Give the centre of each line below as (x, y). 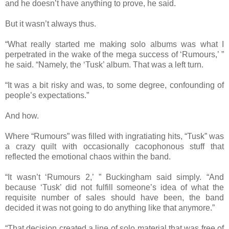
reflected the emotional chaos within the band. (88, 156)
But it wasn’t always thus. (51, 24)
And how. (22, 116)
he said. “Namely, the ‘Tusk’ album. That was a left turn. (104, 64)
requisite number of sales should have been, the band (114, 197)
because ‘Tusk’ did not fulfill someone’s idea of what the (114, 187)
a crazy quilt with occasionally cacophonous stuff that (114, 146)
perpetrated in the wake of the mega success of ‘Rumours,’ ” (114, 54)
